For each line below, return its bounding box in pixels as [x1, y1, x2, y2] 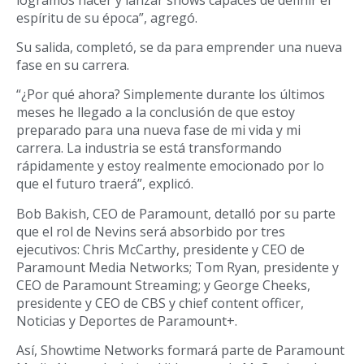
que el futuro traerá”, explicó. [16, 175, 193, 193]
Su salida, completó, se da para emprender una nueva [16, 37, 342, 56]
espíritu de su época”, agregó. [16, 8, 197, 27]
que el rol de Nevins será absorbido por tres [16, 222, 285, 240]
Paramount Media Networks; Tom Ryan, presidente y [16, 258, 339, 276]
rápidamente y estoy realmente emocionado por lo [16, 157, 324, 175]
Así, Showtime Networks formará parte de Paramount [16, 341, 344, 360]
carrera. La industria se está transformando [16, 139, 282, 158]
